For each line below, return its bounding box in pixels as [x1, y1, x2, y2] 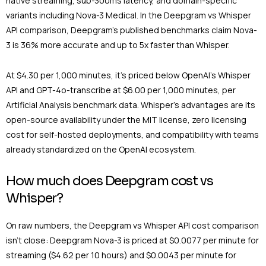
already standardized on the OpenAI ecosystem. [6, 143, 196, 155]
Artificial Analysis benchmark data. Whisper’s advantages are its [6, 99, 255, 110]
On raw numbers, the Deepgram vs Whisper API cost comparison [6, 219, 259, 231]
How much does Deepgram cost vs [6, 173, 213, 189]
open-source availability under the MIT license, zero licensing [6, 113, 246, 125]
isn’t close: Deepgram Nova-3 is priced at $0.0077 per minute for [6, 234, 259, 246]
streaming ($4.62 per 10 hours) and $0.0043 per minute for [6, 249, 236, 261]
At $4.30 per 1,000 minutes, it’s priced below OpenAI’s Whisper [6, 69, 251, 81]
